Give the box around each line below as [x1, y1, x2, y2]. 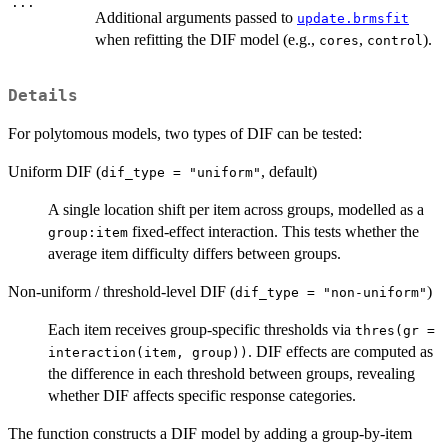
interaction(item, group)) [48, 344, 248, 360]
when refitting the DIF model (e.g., [95, 31, 319, 49]
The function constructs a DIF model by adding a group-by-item [8, 424, 412, 442]
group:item [48, 224, 128, 240]
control [367, 33, 423, 49]
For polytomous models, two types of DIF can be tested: [8, 124, 362, 142]
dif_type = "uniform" [101, 164, 261, 180]
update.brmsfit [297, 11, 409, 27]
